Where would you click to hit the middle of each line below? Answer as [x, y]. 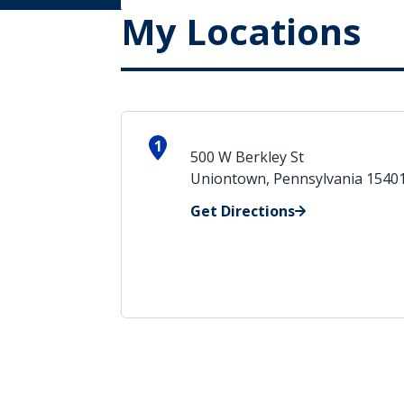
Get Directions [243, 211]
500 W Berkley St [248, 157]
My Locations [242, 31]
